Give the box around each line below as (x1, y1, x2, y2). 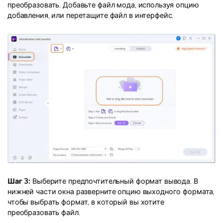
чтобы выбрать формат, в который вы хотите (7, 197, 164, 207)
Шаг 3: (7, 176, 31, 186)
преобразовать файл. (7, 208, 80, 217)
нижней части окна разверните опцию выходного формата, (7, 187, 215, 196)
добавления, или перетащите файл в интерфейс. (7, 11, 174, 20)
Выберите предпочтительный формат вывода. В (30, 176, 198, 186)
